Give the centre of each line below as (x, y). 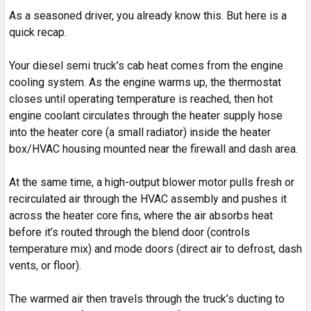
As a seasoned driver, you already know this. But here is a (148, 15)
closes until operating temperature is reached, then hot (141, 99)
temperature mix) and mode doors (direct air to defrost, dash (155, 249)
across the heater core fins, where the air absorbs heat (141, 215)
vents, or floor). (45, 265)
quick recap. (38, 32)
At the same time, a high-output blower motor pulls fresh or (152, 182)
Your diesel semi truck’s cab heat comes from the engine (146, 65)
